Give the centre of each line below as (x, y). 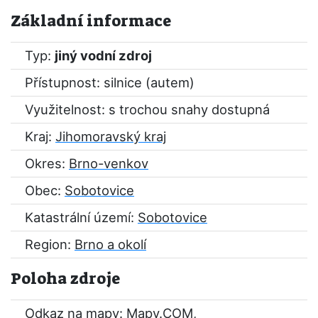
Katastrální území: (81, 217)
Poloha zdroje (65, 279)
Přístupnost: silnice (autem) (110, 82)
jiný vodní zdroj (103, 55)
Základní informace (91, 21)
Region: (50, 244)
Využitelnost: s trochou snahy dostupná (147, 109)
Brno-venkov (109, 163)
